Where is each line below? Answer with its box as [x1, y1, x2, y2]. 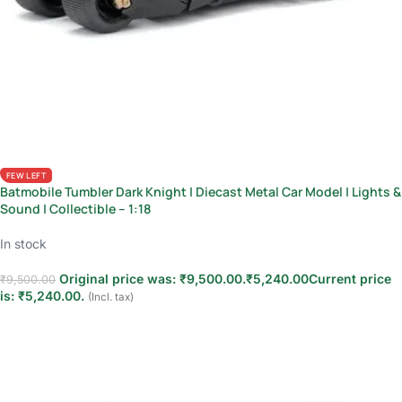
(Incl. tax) [88, 291, 134, 304]
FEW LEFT [6, 170, 46, 182]
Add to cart [11, 315, 74, 332]
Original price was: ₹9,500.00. [59, 271, 246, 287]
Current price [309, 271, 391, 287]
